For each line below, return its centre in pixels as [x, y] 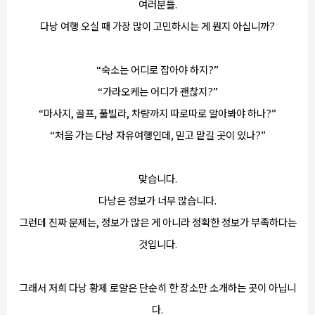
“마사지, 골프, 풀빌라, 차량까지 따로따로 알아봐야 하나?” [157, 113]
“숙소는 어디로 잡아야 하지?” [157, 69]
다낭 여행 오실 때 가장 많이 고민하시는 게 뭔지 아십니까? [157, 26]
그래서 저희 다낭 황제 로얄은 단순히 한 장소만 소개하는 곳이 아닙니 [157, 287]
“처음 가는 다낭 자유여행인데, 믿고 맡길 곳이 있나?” [157, 135]
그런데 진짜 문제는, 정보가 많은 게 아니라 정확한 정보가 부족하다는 [157, 222]
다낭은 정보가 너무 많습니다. [157, 200]
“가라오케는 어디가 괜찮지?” [157, 91]
